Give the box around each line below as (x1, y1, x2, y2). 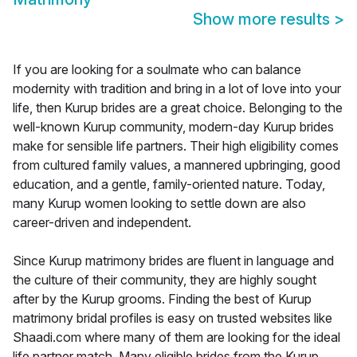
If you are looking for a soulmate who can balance (13, 61, 301, 78)
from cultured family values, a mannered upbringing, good (13, 157, 340, 174)
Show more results (193, 10, 334, 29)
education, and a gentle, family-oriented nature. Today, (13, 176, 325, 193)
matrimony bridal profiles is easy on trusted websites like (13, 310, 332, 327)
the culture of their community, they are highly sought (13, 272, 316, 288)
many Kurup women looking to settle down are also (13, 195, 306, 212)
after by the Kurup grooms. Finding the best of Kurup (13, 291, 312, 308)
